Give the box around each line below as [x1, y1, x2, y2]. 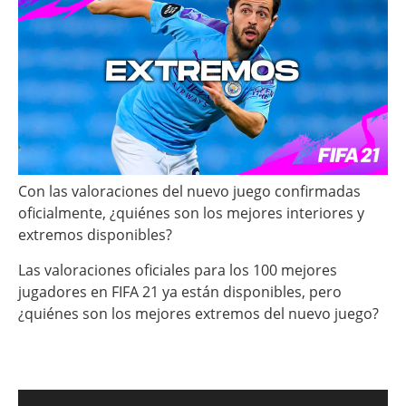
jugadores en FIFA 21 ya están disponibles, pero [18, 281, 342, 302]
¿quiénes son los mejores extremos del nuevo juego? [18, 303, 379, 324]
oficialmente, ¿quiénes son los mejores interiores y [18, 203, 364, 224]
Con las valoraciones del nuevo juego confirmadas [18, 181, 361, 202]
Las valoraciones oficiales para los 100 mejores [18, 259, 337, 280]
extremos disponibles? [18, 225, 172, 246]
